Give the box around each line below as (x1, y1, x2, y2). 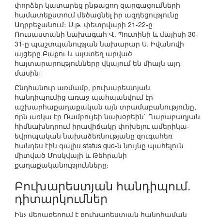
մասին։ (15, 68, 41, 78)
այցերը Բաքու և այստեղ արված (15, 48, 132, 59)
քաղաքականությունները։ (15, 160, 109, 170)
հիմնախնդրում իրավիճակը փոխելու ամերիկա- (15, 121, 189, 131)
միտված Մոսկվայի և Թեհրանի (15, 150, 127, 160)
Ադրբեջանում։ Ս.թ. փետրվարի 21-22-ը (15, 19, 153, 30)
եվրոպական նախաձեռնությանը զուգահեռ (15, 131, 172, 141)
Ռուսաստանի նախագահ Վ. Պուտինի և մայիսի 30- (15, 29, 198, 39)
